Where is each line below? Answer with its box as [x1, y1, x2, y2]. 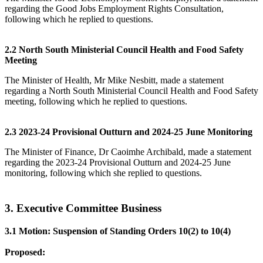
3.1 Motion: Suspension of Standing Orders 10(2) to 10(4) [5, 226, 231, 237]
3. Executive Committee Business [5, 202, 161, 215]
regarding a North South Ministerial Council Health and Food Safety [5, 85, 258, 96]
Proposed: [5, 247, 45, 258]
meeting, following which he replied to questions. [5, 96, 187, 106]
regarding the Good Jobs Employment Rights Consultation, [5, 3, 224, 14]
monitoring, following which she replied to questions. [5, 167, 202, 178]
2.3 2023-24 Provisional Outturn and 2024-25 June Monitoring [5, 126, 252, 137]
